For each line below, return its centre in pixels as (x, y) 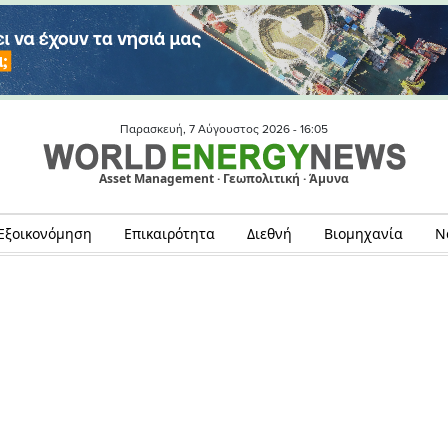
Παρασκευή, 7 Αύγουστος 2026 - (210, 129)
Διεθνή (269, 233)
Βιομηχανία (363, 233)
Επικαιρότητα (169, 233)
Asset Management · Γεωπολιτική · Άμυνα (224, 179)
